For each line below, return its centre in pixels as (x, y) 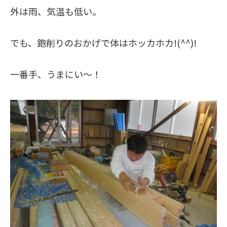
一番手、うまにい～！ (56, 74)
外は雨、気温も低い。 (56, 11)
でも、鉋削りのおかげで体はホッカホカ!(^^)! (103, 43)
